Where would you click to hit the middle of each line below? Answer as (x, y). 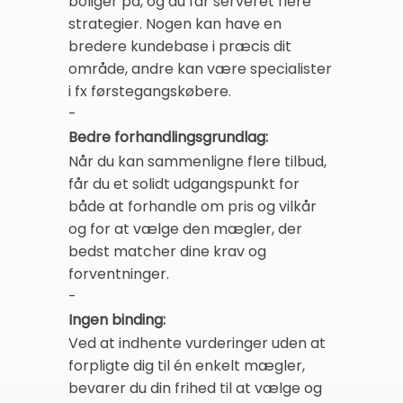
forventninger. (119, 273)
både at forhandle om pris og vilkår (193, 206)
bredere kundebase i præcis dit (180, 47)
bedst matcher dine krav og (167, 251)
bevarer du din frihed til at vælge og (195, 389)
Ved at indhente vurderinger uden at (197, 344)
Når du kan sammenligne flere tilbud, (197, 161)
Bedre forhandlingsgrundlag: (168, 138)
